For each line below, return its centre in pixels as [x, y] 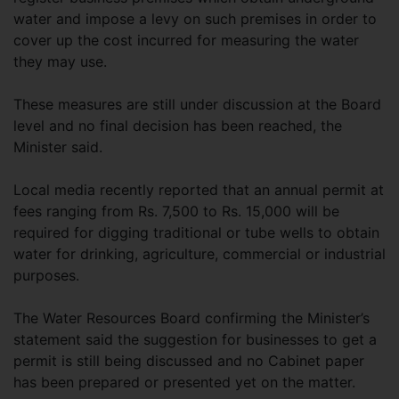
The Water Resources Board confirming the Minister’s [191, 318]
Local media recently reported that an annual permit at [199, 190]
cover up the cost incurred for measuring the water [186, 40]
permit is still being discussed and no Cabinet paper [189, 361]
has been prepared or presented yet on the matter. [184, 382]
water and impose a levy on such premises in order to [195, 19]
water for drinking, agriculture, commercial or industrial [199, 254]
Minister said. [58, 147]
